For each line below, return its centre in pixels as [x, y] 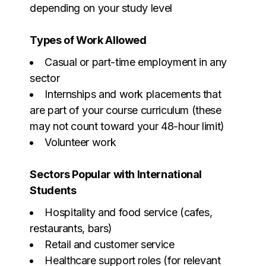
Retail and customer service [110, 244]
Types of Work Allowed [88, 40]
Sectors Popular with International [116, 174]
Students [53, 190]
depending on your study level [101, 8]
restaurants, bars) [71, 228]
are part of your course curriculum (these [126, 110]
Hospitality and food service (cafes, [129, 212]
